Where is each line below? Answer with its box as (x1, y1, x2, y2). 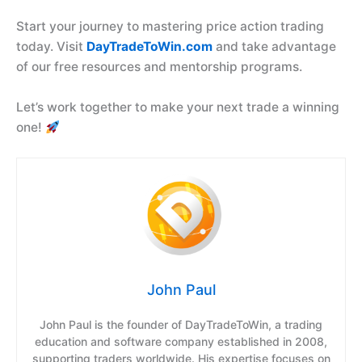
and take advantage (213, 39, 336, 55)
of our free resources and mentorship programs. (16, 59, 302, 75)
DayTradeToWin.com (86, 39, 213, 55)
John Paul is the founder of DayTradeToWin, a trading (40, 318, 322, 332)
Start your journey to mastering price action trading (16, 19, 324, 35)
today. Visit (16, 39, 86, 55)
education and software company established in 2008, (35, 335, 327, 349)
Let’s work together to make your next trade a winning (16, 99, 339, 116)
